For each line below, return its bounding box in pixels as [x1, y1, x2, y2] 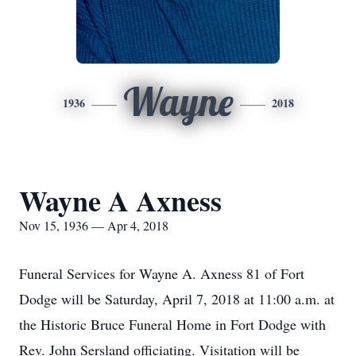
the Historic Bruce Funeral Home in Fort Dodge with [19, 315, 326, 334]
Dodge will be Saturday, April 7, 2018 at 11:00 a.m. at [19, 289, 335, 308]
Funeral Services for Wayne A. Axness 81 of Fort [19, 264, 304, 283]
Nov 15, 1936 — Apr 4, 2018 [19, 217, 168, 234]
